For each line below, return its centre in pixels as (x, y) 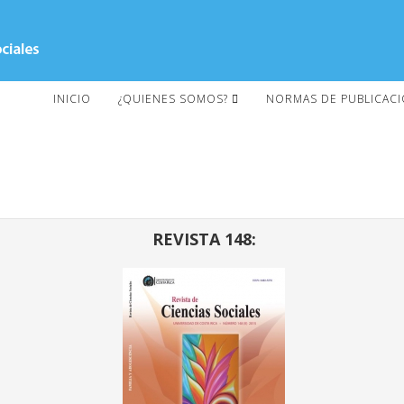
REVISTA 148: (204, 239)
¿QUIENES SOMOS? (173, 99)
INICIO (72, 99)
